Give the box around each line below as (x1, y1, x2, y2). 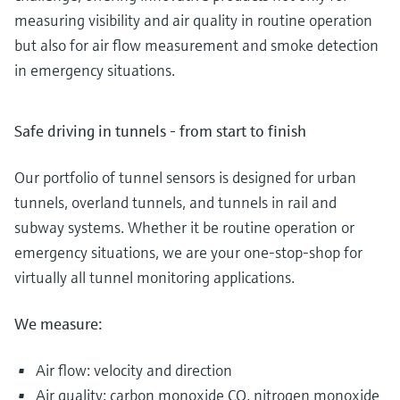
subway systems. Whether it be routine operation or (14, 216, 354, 237)
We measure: (14, 312, 103, 334)
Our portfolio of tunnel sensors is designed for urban (14, 166, 356, 187)
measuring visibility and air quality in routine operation (14, 9, 372, 30)
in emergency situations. (14, 59, 175, 80)
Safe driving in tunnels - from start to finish (14, 120, 306, 141)
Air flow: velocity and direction (36, 359, 232, 380)
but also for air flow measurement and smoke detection (14, 34, 379, 55)
